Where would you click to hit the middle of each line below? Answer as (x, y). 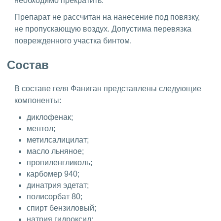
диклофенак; (50, 117)
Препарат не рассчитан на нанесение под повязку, (107, 17)
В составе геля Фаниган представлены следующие (108, 89)
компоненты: (38, 101)
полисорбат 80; (55, 197)
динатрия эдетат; (58, 185)
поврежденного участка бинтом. (75, 40)
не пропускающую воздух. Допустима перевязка (103, 29)
